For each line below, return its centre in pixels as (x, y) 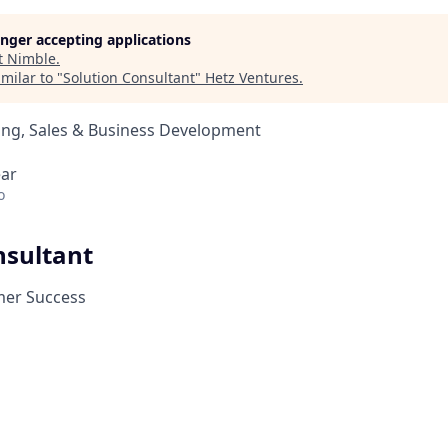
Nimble (31, 58)
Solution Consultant (129, 77)
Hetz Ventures (252, 77)
